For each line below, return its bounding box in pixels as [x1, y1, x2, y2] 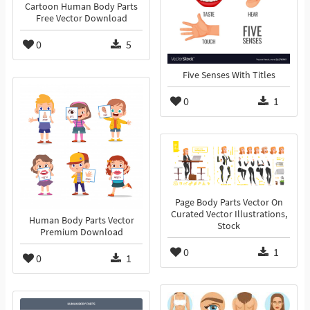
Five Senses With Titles [182, 69, 275, 82]
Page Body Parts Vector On [174, 197, 283, 209]
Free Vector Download [35, 12, 127, 25]
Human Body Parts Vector [28, 215, 134, 227]
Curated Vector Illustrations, [170, 208, 287, 221]
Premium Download [39, 226, 123, 239]
